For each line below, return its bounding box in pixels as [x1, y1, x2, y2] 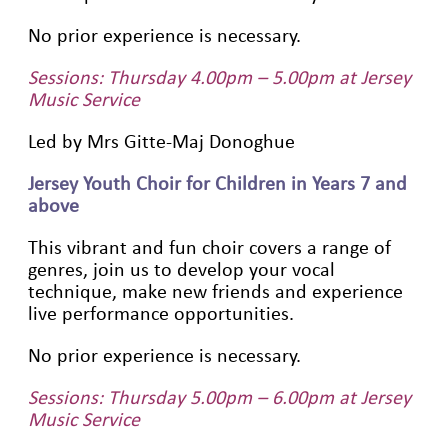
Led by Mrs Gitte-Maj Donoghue [28, 130, 295, 153]
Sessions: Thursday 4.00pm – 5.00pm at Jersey [28, 66, 411, 89]
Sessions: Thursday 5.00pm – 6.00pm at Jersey [28, 386, 411, 409]
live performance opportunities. [28, 302, 294, 325]
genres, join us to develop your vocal [28, 258, 335, 281]
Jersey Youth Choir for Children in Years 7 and [28, 172, 407, 195]
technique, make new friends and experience [28, 280, 403, 303]
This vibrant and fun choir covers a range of [28, 236, 391, 259]
